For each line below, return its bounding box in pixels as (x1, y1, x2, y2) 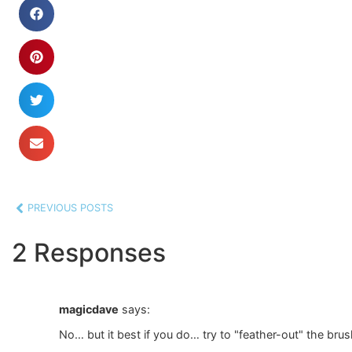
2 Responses (12, 236, 166, 268)
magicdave (59, 302, 119, 316)
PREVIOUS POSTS (27, 202, 113, 214)
